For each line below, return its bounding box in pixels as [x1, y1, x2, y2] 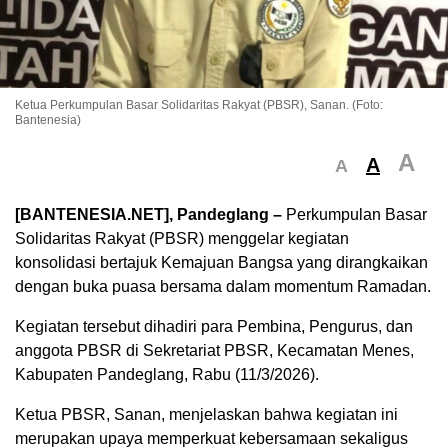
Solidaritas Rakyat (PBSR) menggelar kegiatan [15, 229, 349, 247]
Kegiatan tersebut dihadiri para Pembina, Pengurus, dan [15, 317, 413, 335]
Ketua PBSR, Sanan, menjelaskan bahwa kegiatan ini [15, 405, 398, 423]
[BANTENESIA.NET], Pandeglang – [15, 205, 286, 223]
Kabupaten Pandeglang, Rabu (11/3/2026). [15, 365, 319, 383]
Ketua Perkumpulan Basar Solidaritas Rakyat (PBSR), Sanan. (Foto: [15, 97, 383, 112]
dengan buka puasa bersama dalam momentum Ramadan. [15, 277, 431, 295]
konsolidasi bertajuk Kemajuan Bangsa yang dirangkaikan [15, 253, 428, 271]
